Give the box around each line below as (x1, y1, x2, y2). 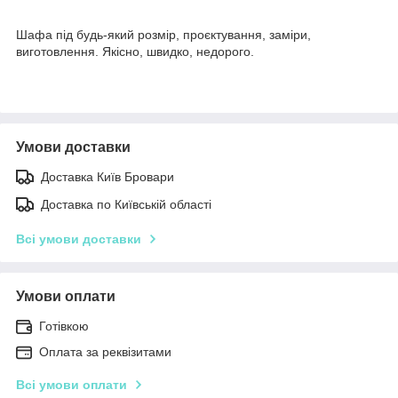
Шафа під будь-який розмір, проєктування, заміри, (16, 27, 311, 42)
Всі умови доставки (16, 231, 141, 246)
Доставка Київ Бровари (41, 169, 174, 184)
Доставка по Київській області (41, 196, 211, 211)
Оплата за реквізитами (39, 344, 171, 359)
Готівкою (39, 318, 89, 333)
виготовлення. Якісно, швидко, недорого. (16, 44, 254, 59)
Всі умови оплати (16, 377, 127, 392)
